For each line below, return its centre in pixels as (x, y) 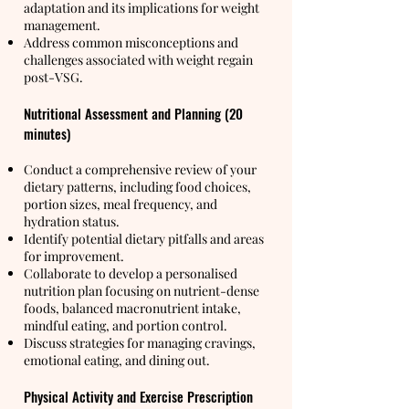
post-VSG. (53, 77)
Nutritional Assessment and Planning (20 (133, 113)
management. (62, 25)
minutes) (47, 133)
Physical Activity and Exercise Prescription (138, 396)
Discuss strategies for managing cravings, (140, 343)
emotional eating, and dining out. (117, 360)
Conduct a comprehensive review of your (140, 169)
